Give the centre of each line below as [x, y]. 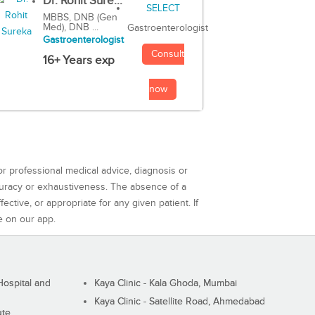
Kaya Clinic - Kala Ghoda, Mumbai [165, 283]
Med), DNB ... [70, 28]
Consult [167, 54]
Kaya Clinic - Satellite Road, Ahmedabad [179, 301]
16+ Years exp [78, 61]
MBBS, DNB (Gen [80, 18]
